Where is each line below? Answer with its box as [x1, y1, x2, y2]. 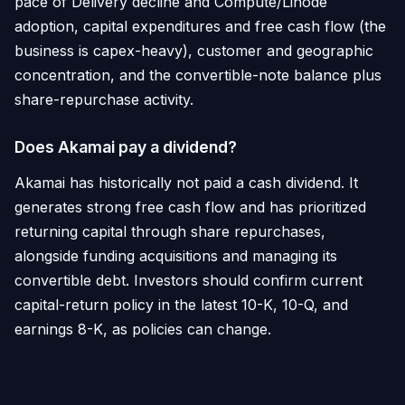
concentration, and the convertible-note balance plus [14, 65, 381, 84]
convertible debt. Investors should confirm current [14, 270, 363, 289]
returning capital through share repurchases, [14, 221, 325, 240]
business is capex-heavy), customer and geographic [14, 41, 373, 60]
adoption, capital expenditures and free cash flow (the [14, 16, 386, 35]
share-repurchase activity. [14, 89, 193, 108]
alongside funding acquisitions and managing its [14, 246, 337, 265]
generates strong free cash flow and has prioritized [14, 197, 366, 216]
